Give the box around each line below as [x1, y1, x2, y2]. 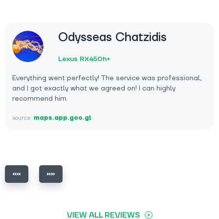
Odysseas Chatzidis [58, 29, 167, 45]
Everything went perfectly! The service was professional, [12, 73, 202, 83]
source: [12, 114, 34, 122]
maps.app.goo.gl [34, 114, 91, 122]
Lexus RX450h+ [58, 54, 110, 64]
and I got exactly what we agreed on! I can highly [12, 84, 175, 93]
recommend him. [12, 94, 68, 103]
